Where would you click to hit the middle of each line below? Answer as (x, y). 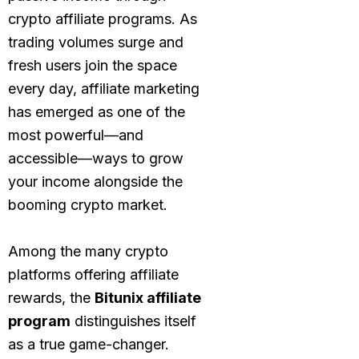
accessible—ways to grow (96, 158)
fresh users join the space (93, 65)
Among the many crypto (88, 251)
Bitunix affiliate (148, 297)
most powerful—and (76, 135)
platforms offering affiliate (93, 274)
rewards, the (51, 297)
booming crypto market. (88, 205)
